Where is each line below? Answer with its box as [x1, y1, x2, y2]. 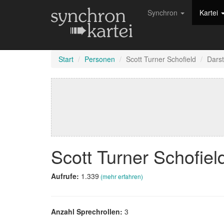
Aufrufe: [51, 171, 81, 181]
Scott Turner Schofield [126, 54, 196, 64]
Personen [84, 54, 115, 64]
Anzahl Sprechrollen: [51, 206, 124, 216]
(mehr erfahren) [100, 172, 143, 180]
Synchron [147, 7, 179, 17]
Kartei [199, 7, 220, 17]
